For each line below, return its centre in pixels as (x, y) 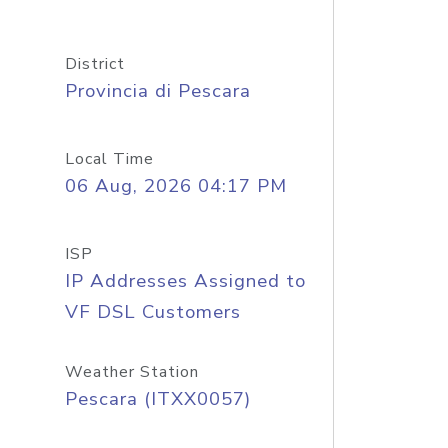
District (94, 64)
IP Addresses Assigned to (185, 281)
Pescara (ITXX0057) (157, 399)
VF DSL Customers (152, 312)
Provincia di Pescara (157, 91)
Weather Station (131, 372)
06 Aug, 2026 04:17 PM (175, 186)
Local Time (109, 159)
